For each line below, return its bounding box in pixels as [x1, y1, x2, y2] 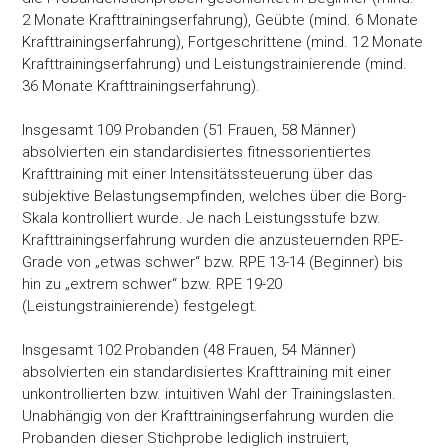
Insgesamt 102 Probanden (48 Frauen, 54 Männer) [22, 340, 357, 359]
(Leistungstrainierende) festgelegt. [22, 296, 259, 315]
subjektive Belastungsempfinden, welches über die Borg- [22, 186, 407, 205]
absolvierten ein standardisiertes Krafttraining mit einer [22, 362, 392, 381]
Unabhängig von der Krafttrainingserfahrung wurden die [22, 406, 395, 425]
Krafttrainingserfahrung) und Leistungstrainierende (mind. [22, 54, 408, 73]
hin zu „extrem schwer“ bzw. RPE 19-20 [22, 274, 283, 293]
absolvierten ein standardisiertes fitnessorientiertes [22, 142, 372, 161]
